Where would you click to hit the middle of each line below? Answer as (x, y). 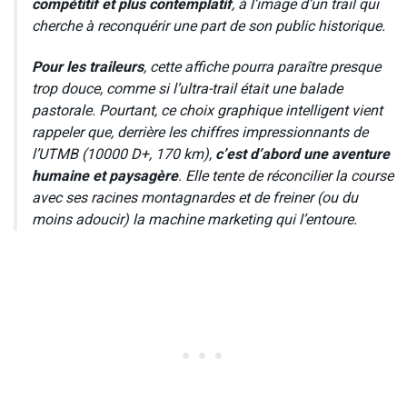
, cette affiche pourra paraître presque (262, 68)
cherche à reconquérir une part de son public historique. (208, 26)
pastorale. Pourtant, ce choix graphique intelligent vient (207, 111)
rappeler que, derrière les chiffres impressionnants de (200, 133)
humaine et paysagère (105, 177)
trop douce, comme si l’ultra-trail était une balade (187, 89)
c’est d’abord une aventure (303, 155)
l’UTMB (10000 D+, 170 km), (124, 155)
